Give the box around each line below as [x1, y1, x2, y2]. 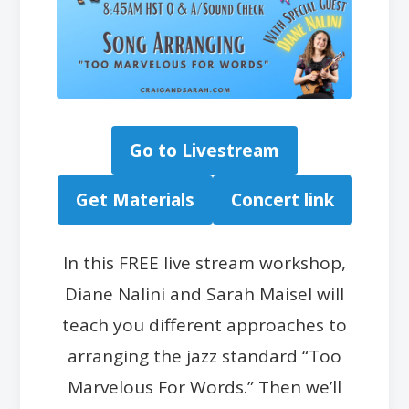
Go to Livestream [130, 138, 279, 163]
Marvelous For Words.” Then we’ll [68, 374, 341, 399]
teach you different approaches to [62, 312, 347, 337]
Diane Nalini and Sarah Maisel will [65, 281, 344, 306]
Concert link [230, 187, 334, 212]
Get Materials [75, 187, 194, 212]
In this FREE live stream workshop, [63, 250, 346, 275]
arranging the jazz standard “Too [68, 343, 341, 368]
